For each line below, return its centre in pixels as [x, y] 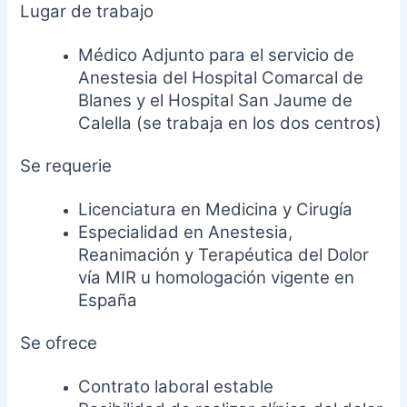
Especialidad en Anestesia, [186, 233]
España [108, 301]
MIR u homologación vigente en [230, 278]
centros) [348, 124]
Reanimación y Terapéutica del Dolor [224, 255]
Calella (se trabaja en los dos [197, 124]
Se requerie [66, 165]
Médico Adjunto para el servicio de [217, 55]
